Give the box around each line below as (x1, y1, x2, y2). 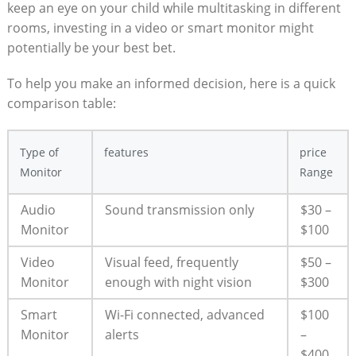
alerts (104, 325, 139, 343)
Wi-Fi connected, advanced (104, 305, 265, 323)
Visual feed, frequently (104, 253, 238, 271)
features (103, 144, 149, 160)
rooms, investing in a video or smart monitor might (6, 18, 314, 37)
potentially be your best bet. (6, 38, 176, 56)
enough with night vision (104, 273, 252, 291)
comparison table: (6, 94, 116, 112)
